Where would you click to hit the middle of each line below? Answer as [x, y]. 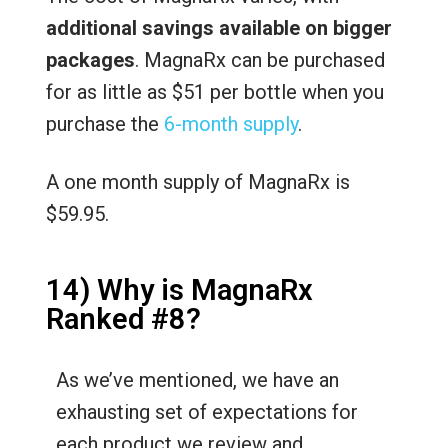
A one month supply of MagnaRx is [197, 181]
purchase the [104, 123]
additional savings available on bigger [218, 27]
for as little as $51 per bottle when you [214, 91]
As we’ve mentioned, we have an [197, 379]
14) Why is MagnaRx [179, 289]
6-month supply [230, 123]
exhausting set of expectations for [206, 411]
